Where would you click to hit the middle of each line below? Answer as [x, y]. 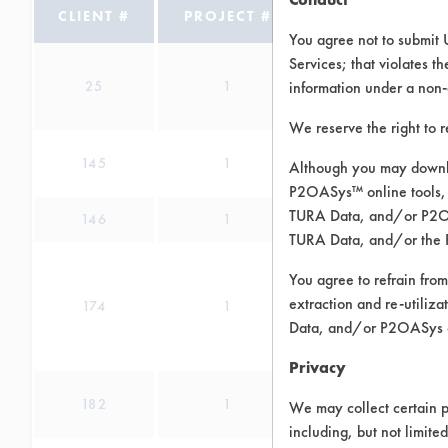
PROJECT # [227, 16]
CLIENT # [94, 16]
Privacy [317, 367]
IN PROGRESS [384, 16]
